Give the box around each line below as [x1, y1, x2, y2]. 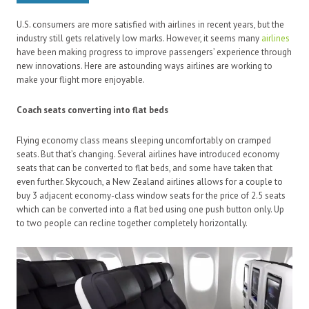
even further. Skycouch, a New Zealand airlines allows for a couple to [17, 176, 283, 188]
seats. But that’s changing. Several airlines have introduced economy [17, 148, 279, 161]
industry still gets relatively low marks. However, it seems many [17, 32, 261, 45]
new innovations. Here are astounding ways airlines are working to [17, 60, 272, 72]
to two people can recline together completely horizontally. [17, 217, 248, 230]
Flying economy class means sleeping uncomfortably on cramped [17, 134, 271, 147]
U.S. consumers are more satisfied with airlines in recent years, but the [17, 19, 284, 31]
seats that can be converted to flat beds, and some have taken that [17, 162, 272, 175]
